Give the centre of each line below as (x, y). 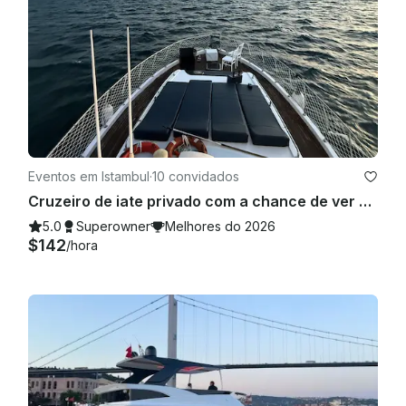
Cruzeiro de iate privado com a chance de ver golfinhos (365, 202)
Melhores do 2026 (220, 227)
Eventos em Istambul (89, 177)
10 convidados (196, 177)
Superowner (113, 227)
